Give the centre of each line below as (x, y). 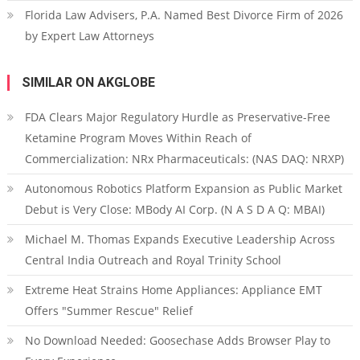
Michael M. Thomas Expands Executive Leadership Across (180, 239)
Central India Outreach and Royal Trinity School (153, 260)
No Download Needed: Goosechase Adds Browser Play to (177, 340)
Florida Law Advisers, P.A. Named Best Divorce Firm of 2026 (184, 15)
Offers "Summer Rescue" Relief (108, 311)
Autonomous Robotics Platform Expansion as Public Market (183, 188)
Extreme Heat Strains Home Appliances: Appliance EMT (173, 290)
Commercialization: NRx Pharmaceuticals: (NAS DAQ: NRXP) (184, 159)
